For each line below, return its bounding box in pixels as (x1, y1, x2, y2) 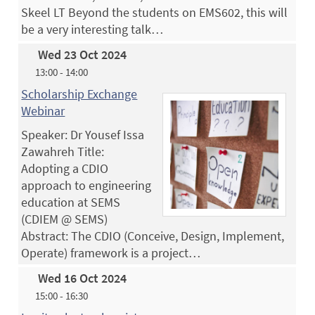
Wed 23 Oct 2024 (38, 46, 127, 63)
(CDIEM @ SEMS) (21, 210, 108, 227)
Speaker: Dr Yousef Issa (21, 126, 145, 143)
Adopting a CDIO (21, 160, 109, 176)
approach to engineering (21, 176, 152, 193)
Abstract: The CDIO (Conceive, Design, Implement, (21, 227, 285, 244)
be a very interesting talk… (21, 20, 164, 37)
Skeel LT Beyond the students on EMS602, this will (21, 4, 288, 20)
